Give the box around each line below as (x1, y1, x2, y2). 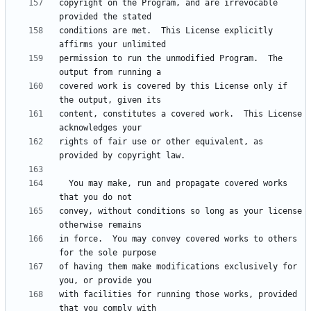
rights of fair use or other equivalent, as (59, 137, 263, 147)
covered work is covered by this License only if (59, 81, 287, 92)
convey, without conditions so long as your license (59, 206, 302, 217)
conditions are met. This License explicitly (59, 26, 273, 36)
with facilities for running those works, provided (59, 289, 297, 300)
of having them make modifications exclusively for (59, 262, 297, 272)
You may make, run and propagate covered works (59, 178, 69, 189)
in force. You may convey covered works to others (59, 234, 297, 244)
